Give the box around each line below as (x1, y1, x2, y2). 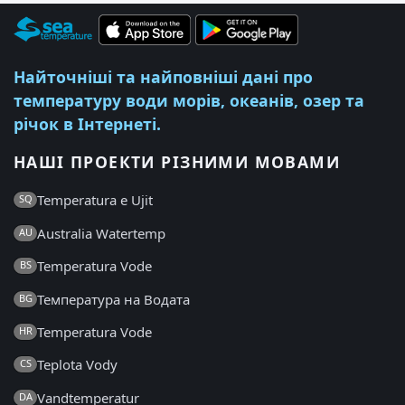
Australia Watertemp (37, 223, 165, 242)
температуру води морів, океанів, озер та (14, 89, 364, 112)
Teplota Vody (37, 355, 118, 374)
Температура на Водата (37, 289, 190, 308)
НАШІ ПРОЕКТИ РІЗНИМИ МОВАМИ (14, 151, 341, 174)
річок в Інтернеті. (14, 113, 161, 136)
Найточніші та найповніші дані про (14, 66, 313, 89)
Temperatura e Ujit (37, 191, 153, 210)
